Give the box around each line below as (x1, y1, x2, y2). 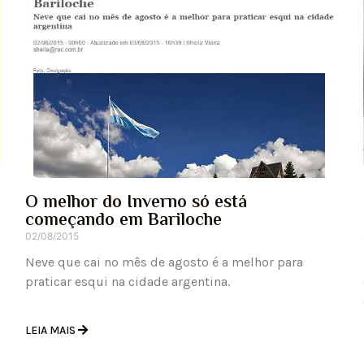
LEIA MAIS (24, 323, 78, 338)
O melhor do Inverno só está (24, 189, 247, 218)
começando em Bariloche (24, 207, 222, 236)
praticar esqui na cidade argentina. (24, 274, 230, 290)
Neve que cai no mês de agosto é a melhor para (24, 254, 303, 271)
